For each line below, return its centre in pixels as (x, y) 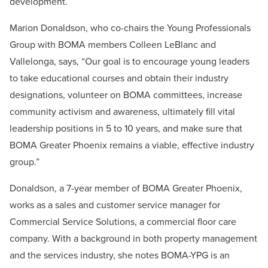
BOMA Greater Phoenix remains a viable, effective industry (132, 145)
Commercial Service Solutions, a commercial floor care (123, 222)
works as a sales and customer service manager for (115, 205)
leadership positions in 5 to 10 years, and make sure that (126, 128)
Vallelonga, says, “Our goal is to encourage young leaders (130, 61)
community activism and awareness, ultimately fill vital (122, 112)
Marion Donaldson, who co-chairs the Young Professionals (130, 28)
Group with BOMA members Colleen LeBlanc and (113, 45)
